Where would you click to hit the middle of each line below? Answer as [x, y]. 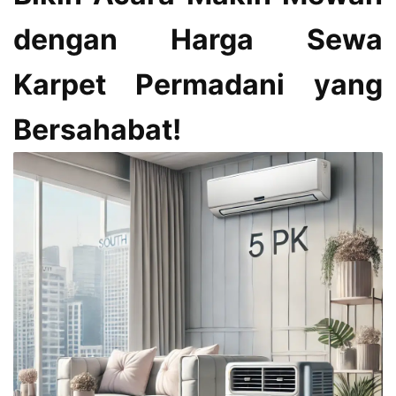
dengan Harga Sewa [198, 40]
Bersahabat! [97, 130]
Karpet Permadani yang [198, 85]
